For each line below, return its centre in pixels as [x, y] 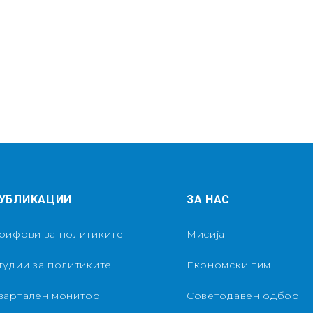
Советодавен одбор [243, 296]
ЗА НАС [208, 200]
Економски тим [229, 265]
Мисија [206, 234]
